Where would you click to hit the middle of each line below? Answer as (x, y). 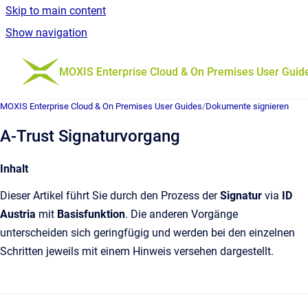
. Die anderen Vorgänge (181, 214)
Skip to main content (56, 11)
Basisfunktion (91, 214)
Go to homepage (99, 62)
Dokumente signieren (247, 106)
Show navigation (46, 33)
